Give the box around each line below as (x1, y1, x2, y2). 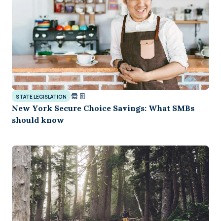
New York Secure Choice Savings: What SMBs (12, 103, 194, 113)
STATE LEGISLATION (16, 93, 67, 100)
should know (12, 115, 64, 125)
